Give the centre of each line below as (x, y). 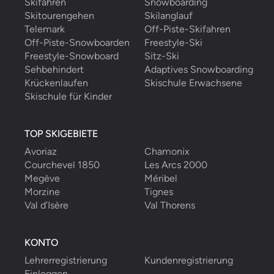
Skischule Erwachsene (193, 83)
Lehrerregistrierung (66, 261)
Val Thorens (170, 206)
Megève (42, 179)
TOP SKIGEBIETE (61, 134)
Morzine (42, 192)
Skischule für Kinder (68, 97)
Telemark (45, 29)
